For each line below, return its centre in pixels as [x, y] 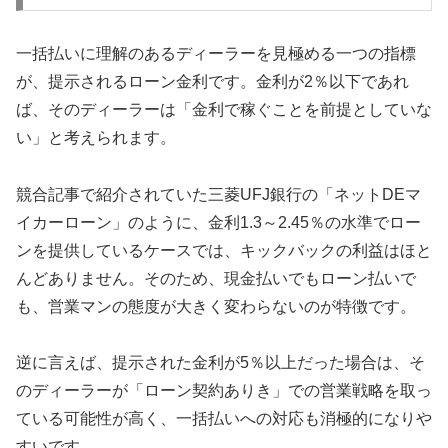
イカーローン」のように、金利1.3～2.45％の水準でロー [218, 222]
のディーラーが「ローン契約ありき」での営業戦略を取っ [224, 391]
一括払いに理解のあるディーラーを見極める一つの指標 [216, 53]
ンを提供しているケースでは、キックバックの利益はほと [224, 250]
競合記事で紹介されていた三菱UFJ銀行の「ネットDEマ [218, 194]
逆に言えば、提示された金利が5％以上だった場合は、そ [220, 363]
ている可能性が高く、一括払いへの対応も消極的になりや [224, 419]
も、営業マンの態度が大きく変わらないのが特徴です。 [216, 306]
